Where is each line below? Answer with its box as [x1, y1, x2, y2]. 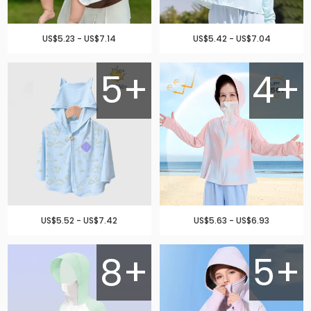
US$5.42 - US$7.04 [192, 32, 271, 44]
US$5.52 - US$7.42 [41, 215, 118, 227]
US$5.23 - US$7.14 [42, 32, 117, 44]
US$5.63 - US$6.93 [194, 215, 270, 227]
